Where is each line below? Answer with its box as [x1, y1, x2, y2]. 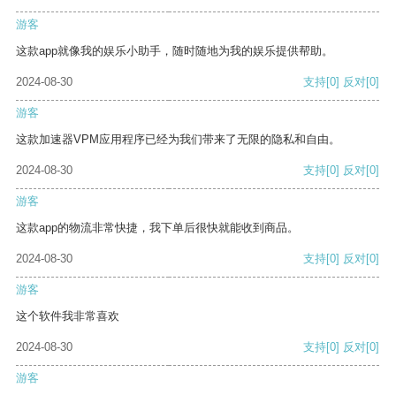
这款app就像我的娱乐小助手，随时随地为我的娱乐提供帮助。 [16, 44, 333, 58]
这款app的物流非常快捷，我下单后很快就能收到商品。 [16, 221, 299, 235]
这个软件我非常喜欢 [16, 309, 119, 324]
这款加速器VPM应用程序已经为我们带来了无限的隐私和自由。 [16, 133, 340, 147]
